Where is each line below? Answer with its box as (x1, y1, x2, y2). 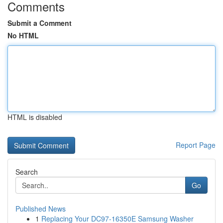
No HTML (7, 30, 39, 40)
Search (15, 167, 38, 177)
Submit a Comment (7, 18, 72, 28)
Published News (15, 204, 66, 214)
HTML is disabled (7, 112, 62, 122)
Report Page (176, 140, 216, 150)
